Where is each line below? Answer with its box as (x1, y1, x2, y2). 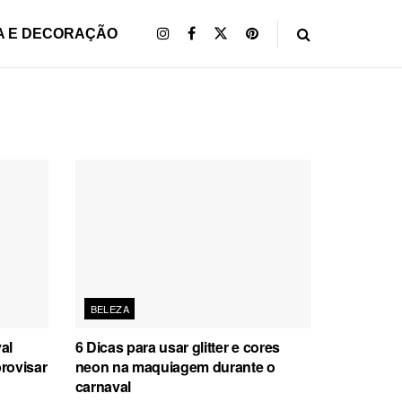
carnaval (74, 375, 131, 397)
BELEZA (90, 301, 130, 316)
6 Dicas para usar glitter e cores (74, 336, 280, 357)
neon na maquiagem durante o (74, 355, 275, 377)
